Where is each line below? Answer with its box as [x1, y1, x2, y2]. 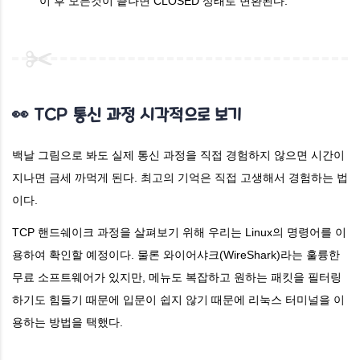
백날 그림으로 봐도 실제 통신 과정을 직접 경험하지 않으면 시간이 [12, 148, 345, 162]
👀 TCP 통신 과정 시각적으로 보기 [12, 105, 243, 124]
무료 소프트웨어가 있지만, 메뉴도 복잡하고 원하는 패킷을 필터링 [12, 270, 342, 284]
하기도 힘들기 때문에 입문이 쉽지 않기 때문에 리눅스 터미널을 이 [12, 292, 345, 306]
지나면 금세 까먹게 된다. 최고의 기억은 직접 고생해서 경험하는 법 [12, 170, 348, 184]
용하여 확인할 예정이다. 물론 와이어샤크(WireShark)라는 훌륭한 [12, 247, 340, 261]
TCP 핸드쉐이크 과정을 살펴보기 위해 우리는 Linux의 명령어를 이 [12, 225, 346, 239]
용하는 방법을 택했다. [12, 315, 123, 329]
